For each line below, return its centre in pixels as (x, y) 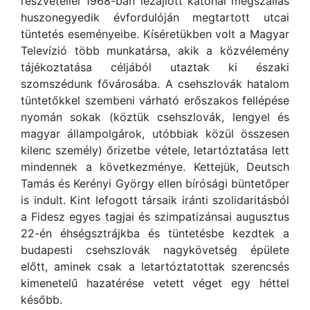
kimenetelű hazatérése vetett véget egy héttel (155, 283)
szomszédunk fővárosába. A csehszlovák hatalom (155, 84)
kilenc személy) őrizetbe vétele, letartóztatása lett (155, 150)
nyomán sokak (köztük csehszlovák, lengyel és (155, 117)
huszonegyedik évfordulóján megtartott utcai (155, 17)
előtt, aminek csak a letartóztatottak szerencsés (155, 266)
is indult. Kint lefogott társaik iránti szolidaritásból (155, 200)
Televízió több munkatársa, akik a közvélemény (155, 51)
